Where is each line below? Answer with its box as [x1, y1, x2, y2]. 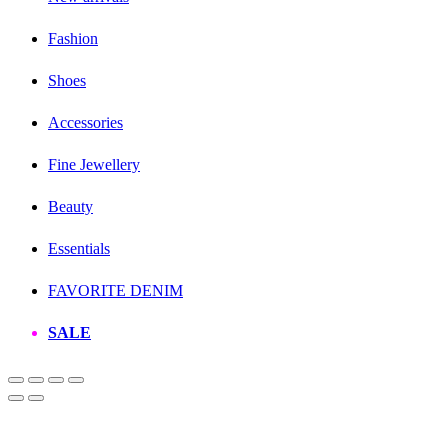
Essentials [48, 239, 110, 257]
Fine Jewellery [48, 155, 140, 173]
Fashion [48, 29, 98, 47]
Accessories [48, 113, 123, 131]
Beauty [48, 197, 93, 215]
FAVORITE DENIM [48, 281, 183, 299]
